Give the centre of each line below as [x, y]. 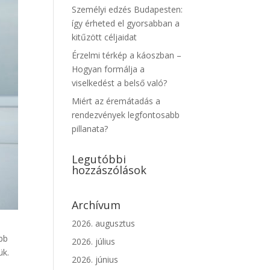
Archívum [96, 205]
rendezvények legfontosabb [126, 115]
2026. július [94, 241]
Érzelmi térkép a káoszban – [127, 55]
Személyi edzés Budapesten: [127, 9]
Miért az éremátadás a [116, 101]
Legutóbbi [99, 159]
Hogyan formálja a [108, 69]
